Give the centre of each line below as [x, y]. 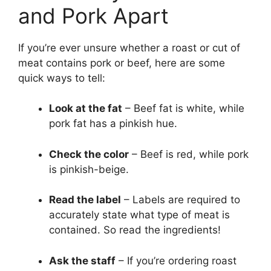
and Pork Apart [93, 15]
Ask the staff [82, 260]
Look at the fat [86, 109]
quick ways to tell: [62, 78]
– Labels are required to [181, 200]
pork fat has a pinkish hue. [113, 124]
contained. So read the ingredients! [135, 230]
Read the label [85, 200]
